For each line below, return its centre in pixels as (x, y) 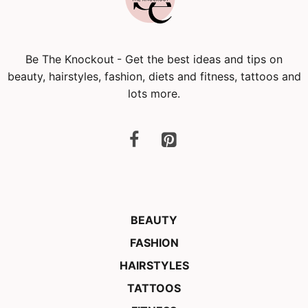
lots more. (154, 93)
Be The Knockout (70, 59)
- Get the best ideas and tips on (200, 59)
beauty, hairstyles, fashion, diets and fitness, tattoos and (154, 76)
